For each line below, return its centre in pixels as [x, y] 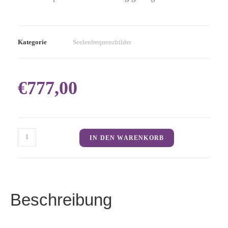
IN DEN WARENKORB [127, 138]
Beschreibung [61, 199]
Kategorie [32, 42]
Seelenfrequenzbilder [102, 42]
